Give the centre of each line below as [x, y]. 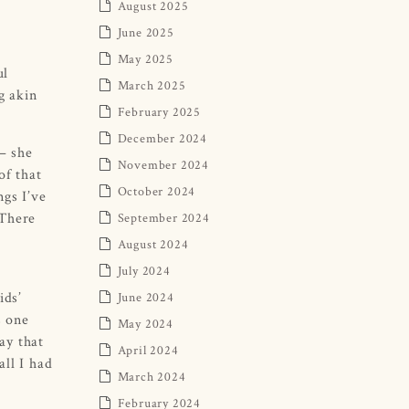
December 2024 [162, 137]
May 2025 [145, 58]
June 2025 [146, 31]
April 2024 [148, 349]
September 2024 [163, 217]
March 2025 [152, 84]
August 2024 [153, 243]
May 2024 [145, 323]
